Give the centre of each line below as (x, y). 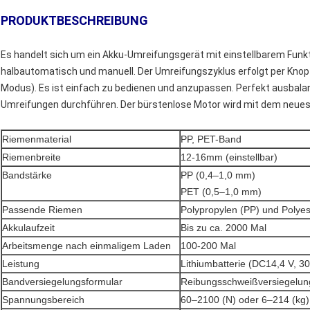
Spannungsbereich (43, 300)
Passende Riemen (42, 210)
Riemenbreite (31, 157)
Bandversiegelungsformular (62, 282)
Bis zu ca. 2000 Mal (224, 228)
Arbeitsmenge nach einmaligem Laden (86, 246)
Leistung (21, 264)
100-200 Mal (208, 246)
